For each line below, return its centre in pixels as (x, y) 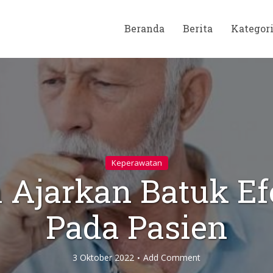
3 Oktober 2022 (103, 257)
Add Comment (172, 257)
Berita (198, 28)
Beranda (144, 28)
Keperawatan (136, 162)
